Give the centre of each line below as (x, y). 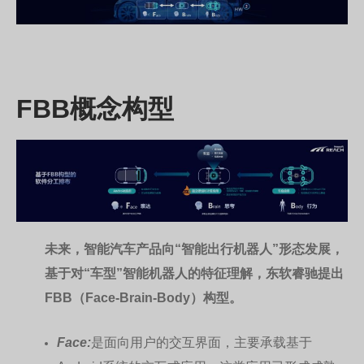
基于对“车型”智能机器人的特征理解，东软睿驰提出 (194, 275)
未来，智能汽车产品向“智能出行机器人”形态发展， (194, 250)
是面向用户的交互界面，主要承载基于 (201, 343)
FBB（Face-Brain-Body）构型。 (143, 299)
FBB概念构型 (95, 111)
